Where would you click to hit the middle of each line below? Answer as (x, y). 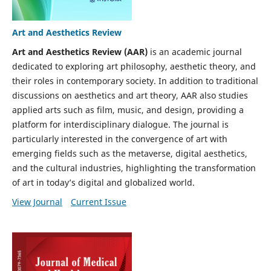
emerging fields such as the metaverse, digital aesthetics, (129, 154)
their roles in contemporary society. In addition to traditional (135, 81)
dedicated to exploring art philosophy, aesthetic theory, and (134, 67)
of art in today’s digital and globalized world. (103, 183)
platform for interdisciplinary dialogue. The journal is (120, 125)
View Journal (37, 202)
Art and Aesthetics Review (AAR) (80, 52)
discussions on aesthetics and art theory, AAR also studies (130, 96)
